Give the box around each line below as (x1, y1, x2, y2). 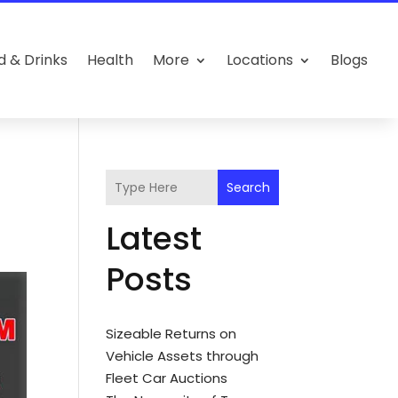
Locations (227, 50, 294, 70)
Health (87, 50, 134, 70)
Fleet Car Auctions (106, 369, 228, 387)
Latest (106, 216, 203, 261)
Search (226, 178, 270, 196)
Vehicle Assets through (106, 346, 259, 365)
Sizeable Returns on (106, 324, 237, 343)
